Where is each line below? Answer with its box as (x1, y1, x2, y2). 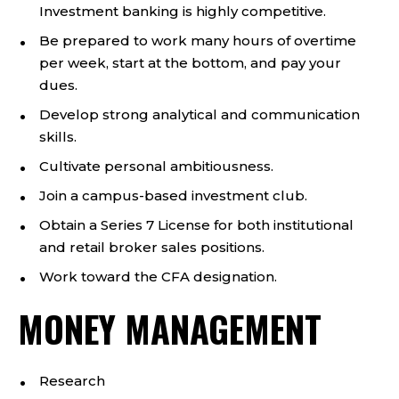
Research (39, 372, 105, 389)
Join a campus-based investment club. (39, 187, 307, 204)
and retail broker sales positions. (39, 239, 265, 256)
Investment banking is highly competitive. (39, 3, 326, 20)
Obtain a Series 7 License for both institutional (39, 216, 354, 233)
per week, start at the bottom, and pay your (39, 54, 341, 71)
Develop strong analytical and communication (39, 106, 360, 123)
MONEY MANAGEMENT (18, 302, 322, 355)
